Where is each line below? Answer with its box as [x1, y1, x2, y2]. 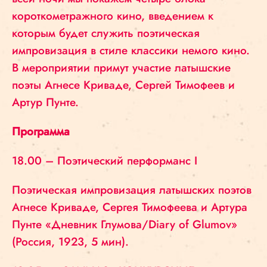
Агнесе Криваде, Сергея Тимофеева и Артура [12, 199, 247, 215]
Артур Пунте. [12, 94, 79, 110]
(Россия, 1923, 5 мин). [12, 234, 129, 250]
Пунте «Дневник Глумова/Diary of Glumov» [12, 216, 237, 232]
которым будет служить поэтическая [12, 25, 200, 41]
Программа [12, 123, 70, 139]
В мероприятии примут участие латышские [12, 60, 231, 76]
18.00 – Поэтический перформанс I [12, 153, 197, 169]
